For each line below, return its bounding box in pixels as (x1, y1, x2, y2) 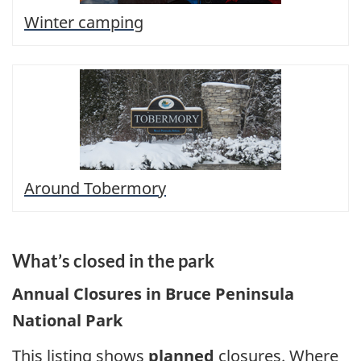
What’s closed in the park (12, 250, 218, 272)
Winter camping (24, 11, 143, 34)
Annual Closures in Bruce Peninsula (12, 282, 294, 305)
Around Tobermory (24, 177, 166, 200)
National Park (12, 309, 122, 331)
